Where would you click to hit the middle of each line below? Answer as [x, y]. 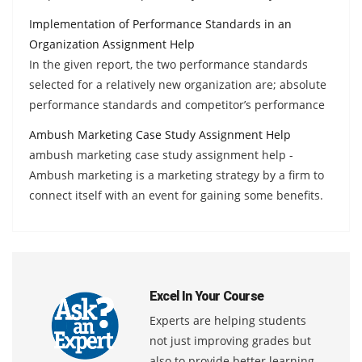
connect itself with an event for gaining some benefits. [176, 195]
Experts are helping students [228, 320]
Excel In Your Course [206, 296]
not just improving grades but [230, 340]
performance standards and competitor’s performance [177, 104]
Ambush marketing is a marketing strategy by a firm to [177, 175]
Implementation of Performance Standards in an [160, 23]
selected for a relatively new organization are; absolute [178, 84]
